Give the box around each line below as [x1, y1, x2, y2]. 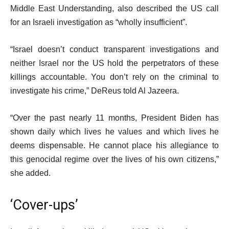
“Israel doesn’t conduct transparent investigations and [10, 45, 219, 54]
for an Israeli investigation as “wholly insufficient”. [10, 18, 187, 27]
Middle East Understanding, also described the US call [10, 4, 219, 13]
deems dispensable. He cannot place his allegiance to [10, 141, 219, 150]
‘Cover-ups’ [10, 197, 78, 213]
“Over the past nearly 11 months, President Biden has [10, 113, 219, 122]
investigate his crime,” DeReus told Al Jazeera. [10, 86, 179, 95]
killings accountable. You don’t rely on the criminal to [10, 73, 219, 81]
